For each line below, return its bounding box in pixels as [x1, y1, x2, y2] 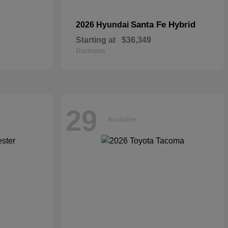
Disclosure [76, 47, 105, 54]
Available [107, 115, 136, 123]
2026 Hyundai [76, 20, 131, 29]
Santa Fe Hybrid [131, 20, 195, 30]
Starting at [76, 36, 116, 44]
